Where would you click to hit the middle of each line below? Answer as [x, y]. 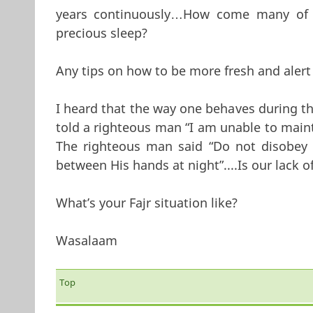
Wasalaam [86, 240]
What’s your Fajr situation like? [146, 202]
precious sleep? [101, 32]
